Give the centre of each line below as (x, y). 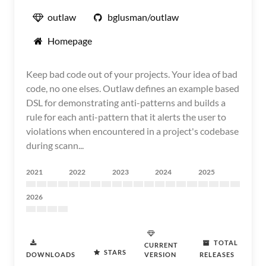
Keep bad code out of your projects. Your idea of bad (132, 74)
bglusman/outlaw (143, 17)
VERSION (161, 254)
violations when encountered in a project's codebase (132, 131)
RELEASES (217, 254)
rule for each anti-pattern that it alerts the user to (126, 117)
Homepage (70, 41)
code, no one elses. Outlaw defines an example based (133, 88)
